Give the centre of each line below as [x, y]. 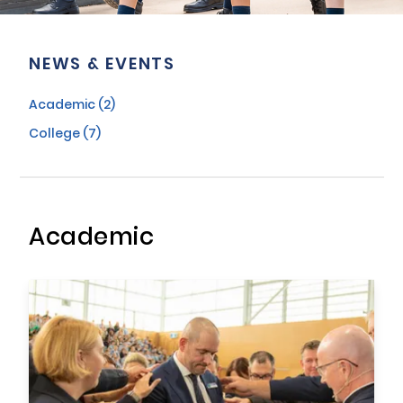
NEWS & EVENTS [102, 65]
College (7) [65, 134]
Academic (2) [72, 106]
